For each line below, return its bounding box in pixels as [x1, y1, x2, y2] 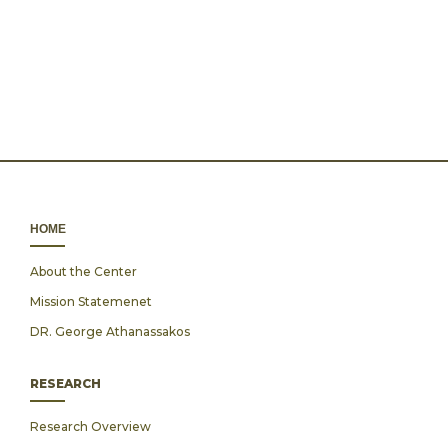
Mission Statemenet [30, 294, 152, 309]
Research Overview [30, 419, 151, 434]
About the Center [30, 264, 137, 279]
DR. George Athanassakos [30, 324, 190, 339]
